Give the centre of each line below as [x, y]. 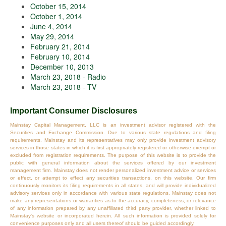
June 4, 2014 [51, 26]
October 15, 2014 [58, 6]
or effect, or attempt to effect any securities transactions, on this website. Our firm [113, 178]
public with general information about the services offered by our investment [113, 163]
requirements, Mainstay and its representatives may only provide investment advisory [113, 140]
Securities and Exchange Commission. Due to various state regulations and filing [113, 133]
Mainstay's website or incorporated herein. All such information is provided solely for [113, 216]
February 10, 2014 [60, 57]
